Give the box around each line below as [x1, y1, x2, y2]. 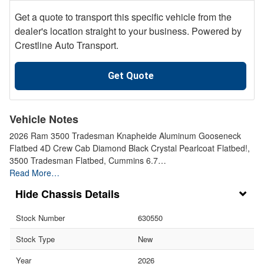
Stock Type [16, 233, 55, 245]
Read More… [9, 166, 60, 179]
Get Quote [107, 70, 154, 81]
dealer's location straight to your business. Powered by [15, 24, 242, 38]
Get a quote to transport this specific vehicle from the [15, 9, 232, 24]
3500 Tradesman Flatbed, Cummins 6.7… [9, 154, 166, 166]
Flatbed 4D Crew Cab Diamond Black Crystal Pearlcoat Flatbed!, [9, 141, 250, 154]
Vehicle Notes [9, 111, 78, 127]
